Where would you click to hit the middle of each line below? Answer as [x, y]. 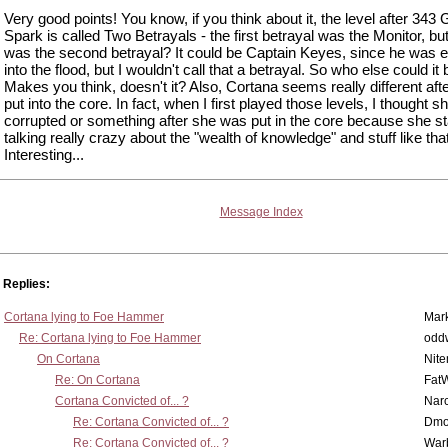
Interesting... [44, 154]
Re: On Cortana [97, 380]
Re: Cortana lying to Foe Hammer [110, 338]
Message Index [261, 212]
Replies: [26, 284]
